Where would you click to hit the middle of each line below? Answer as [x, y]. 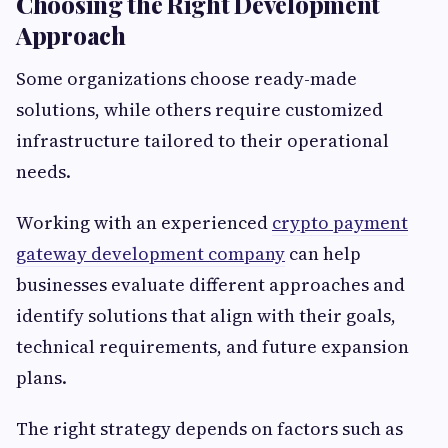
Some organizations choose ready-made [186, 78]
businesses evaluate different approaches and [210, 284]
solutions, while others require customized [199, 109]
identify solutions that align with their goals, [206, 315]
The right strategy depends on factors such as [209, 428]
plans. [41, 377]
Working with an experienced [144, 222]
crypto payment [340, 222]
